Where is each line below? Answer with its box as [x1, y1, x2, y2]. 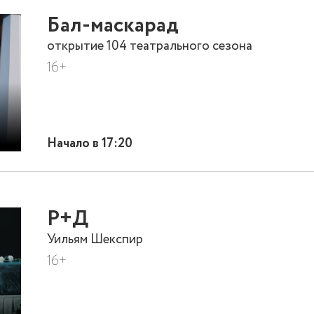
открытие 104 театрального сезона [47, 36, 253, 55]
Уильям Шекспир [47, 229, 144, 249]
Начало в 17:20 [47, 133, 133, 153]
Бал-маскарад [47, 10, 179, 41]
